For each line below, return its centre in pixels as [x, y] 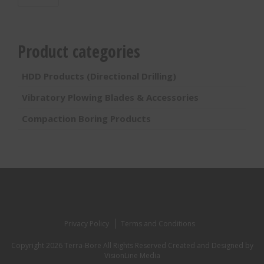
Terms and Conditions [158, 224]
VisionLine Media [132, 255]
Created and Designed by [210, 245]
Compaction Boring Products [86, 118]
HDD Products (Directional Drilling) [99, 76]
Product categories [79, 51]
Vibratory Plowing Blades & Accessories [110, 97]
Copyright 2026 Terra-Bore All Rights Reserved [89, 245]
